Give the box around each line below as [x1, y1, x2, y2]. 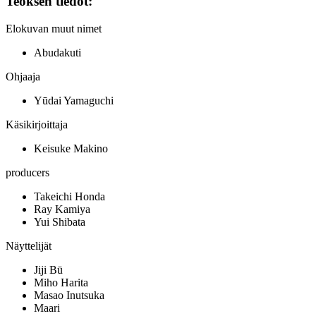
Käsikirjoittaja [6, 119, 68, 131]
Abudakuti [34, 47, 81, 59]
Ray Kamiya [34, 203, 90, 216]
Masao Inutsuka [34, 289, 104, 302]
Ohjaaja [6, 71, 40, 83]
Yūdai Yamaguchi [34, 95, 114, 107]
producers [6, 166, 49, 179]
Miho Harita [34, 276, 88, 289]
